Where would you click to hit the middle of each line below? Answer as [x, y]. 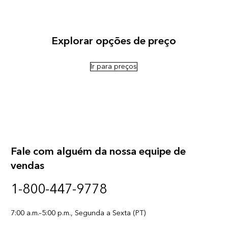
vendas [27, 166]
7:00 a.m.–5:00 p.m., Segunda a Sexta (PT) [78, 213]
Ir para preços [114, 66]
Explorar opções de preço [114, 41]
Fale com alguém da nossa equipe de [98, 151]
